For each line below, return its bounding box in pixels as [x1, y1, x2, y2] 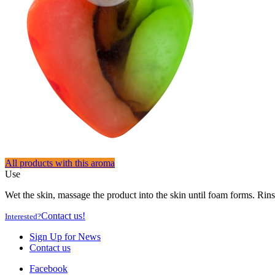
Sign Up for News [29, 231, 101, 242]
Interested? [5, 212, 41, 222]
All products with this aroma [5, 158, 115, 169]
